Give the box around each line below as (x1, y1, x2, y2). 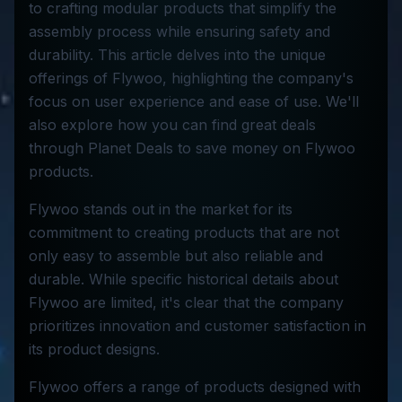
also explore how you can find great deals (29, 116, 316, 134)
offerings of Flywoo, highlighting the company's (29, 69, 354, 87)
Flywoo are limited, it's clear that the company (29, 293, 344, 311)
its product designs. (29, 340, 160, 358)
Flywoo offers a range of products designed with (29, 378, 361, 396)
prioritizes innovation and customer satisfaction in (29, 317, 366, 335)
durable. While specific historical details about (29, 270, 338, 288)
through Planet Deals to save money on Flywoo (29, 139, 355, 157)
